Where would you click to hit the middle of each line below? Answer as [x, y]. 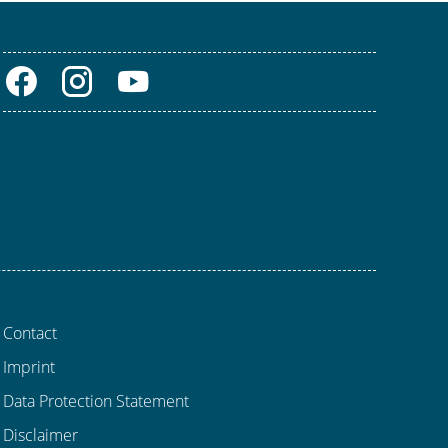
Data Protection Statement [95, 401]
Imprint [28, 367]
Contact [29, 333]
